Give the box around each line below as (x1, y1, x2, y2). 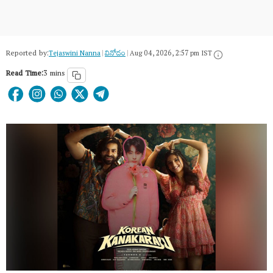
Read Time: (6, 66, 43, 83)
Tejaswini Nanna (49, 47, 101, 62)
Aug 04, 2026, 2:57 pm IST (130, 47, 212, 62)
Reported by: (6, 46, 49, 63)
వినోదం (105, 47, 126, 62)
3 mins (43, 66, 65, 83)
